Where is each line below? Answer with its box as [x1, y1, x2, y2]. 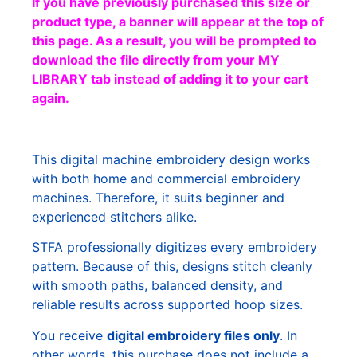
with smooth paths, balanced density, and [32, 277, 283, 294]
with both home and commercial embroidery [32, 170, 300, 186]
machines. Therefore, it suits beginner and [32, 189, 284, 206]
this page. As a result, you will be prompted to [32, 33, 316, 49]
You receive [32, 327, 107, 343]
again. [32, 90, 73, 107]
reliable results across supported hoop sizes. [32, 296, 303, 313]
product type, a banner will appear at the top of [32, 14, 324, 30]
